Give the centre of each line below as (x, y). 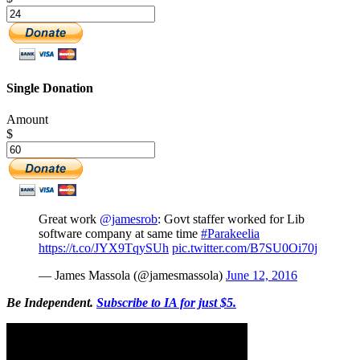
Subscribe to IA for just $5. (166, 302)
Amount (27, 119)
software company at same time (120, 233)
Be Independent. (51, 302)
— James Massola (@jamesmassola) (132, 275)
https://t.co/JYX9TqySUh (104, 247)
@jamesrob (129, 219)
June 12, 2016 (262, 275)
